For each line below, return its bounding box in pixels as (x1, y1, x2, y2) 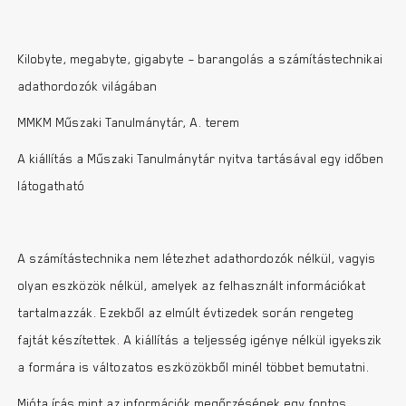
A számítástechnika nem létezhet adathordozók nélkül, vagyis (18, 251, 376, 266)
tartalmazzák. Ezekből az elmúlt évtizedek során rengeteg (18, 305, 354, 320)
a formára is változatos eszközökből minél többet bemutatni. (18, 360, 373, 374)
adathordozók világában (18, 79, 158, 93)
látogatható (18, 179, 85, 193)
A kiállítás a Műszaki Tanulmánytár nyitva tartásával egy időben (18, 151, 384, 166)
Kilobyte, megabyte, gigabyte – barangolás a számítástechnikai (18, 52, 383, 66)
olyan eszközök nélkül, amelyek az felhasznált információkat (18, 278, 366, 293)
